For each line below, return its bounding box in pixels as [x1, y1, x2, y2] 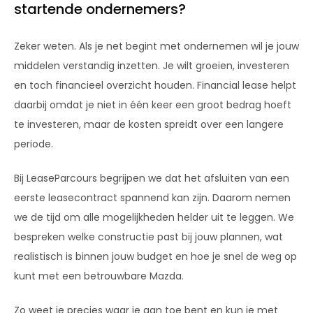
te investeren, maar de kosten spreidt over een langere [14, 117, 284, 131]
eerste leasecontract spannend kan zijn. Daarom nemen [14, 190, 291, 205]
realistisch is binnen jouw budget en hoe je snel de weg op [14, 249, 297, 263]
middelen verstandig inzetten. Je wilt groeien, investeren [14, 58, 289, 73]
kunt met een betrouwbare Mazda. [14, 268, 184, 283]
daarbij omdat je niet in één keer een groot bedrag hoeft [14, 97, 291, 112]
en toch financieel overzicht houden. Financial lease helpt [14, 78, 296, 92]
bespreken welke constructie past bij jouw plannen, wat [14, 229, 283, 244]
